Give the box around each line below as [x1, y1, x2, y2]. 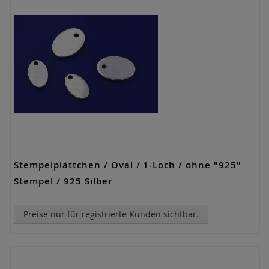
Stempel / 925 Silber [14, 175, 112, 187]
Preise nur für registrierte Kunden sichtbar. [23, 208, 199, 220]
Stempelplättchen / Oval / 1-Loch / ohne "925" [14, 159, 242, 171]
